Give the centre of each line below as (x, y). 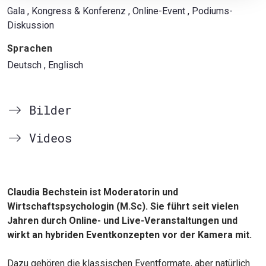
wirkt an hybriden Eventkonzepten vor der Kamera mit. (129, 235)
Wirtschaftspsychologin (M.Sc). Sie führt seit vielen (123, 206)
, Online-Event (157, 11)
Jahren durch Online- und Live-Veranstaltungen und (122, 221)
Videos (47, 138)
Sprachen (30, 48)
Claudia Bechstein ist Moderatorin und (93, 192)
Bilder (47, 110)
